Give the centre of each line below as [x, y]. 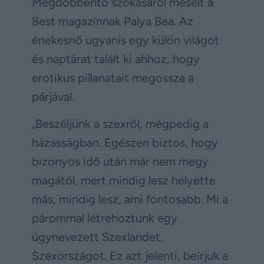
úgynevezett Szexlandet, [98, 237]
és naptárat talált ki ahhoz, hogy [116, 59]
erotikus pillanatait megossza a [113, 77]
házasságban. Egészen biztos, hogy [125, 143]
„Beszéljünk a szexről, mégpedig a [120, 124]
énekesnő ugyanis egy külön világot [126, 40]
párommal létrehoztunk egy [105, 218]
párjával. [53, 96]
